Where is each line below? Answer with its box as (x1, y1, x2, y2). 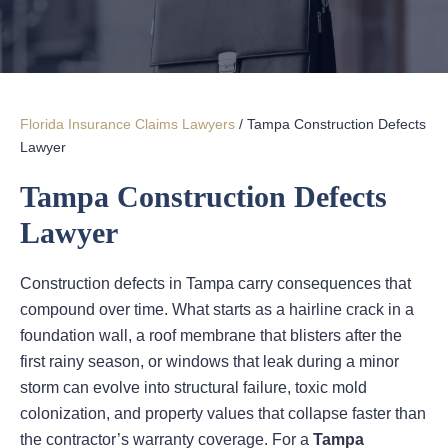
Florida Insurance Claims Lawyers (20, 116, 235, 133)
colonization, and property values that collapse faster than (20, 405, 426, 423)
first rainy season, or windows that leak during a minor (20, 353, 399, 371)
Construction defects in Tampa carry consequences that (20, 275, 411, 293)
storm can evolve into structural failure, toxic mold (20, 379, 367, 397)
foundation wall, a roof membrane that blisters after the (20, 327, 402, 345)
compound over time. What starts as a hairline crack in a (20, 301, 414, 319)
